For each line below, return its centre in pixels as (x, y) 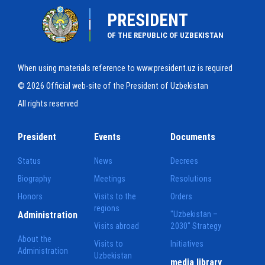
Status (29, 161)
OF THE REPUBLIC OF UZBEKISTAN (165, 35)
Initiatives (187, 243)
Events (108, 136)
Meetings (110, 178)
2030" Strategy (196, 226)
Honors (30, 196)
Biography (34, 178)
